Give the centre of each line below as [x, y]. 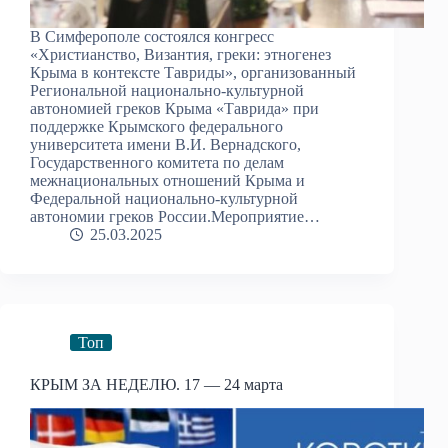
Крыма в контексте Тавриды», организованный [193, 72]
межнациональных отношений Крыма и [167, 180]
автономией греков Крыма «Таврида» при [174, 108]
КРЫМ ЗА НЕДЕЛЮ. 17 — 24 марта [156, 384]
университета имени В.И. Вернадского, [165, 144]
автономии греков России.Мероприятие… [175, 216]
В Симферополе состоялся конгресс [152, 36]
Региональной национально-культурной [167, 90]
